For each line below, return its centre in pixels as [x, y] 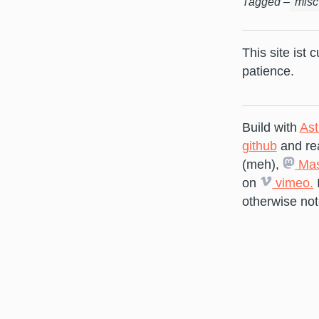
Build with [271, 128]
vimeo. [293, 183]
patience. [268, 71]
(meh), [262, 165]
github [259, 146]
